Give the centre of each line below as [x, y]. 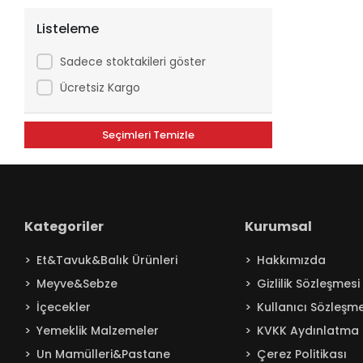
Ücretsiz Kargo [100, 87]
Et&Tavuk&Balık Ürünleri [107, 260]
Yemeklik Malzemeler [98, 331]
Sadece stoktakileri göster [132, 61]
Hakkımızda [291, 260]
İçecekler [64, 307]
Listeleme [68, 28]
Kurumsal [278, 226]
